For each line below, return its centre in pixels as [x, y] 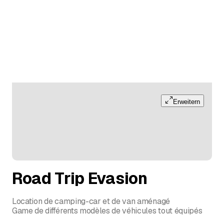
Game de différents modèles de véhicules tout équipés [107, 211]
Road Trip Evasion [80, 178]
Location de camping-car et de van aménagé [91, 201]
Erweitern [186, 101]
